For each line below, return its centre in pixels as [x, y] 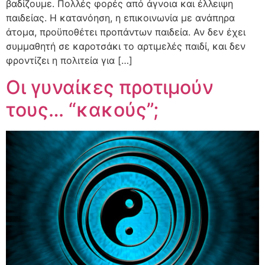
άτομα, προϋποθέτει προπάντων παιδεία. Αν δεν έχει [126, 32]
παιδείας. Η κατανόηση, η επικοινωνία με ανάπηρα [120, 18]
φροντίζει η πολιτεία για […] [69, 61]
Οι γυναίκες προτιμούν [110, 87]
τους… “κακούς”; [82, 109]
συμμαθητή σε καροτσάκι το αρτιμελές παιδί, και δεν [126, 46]
